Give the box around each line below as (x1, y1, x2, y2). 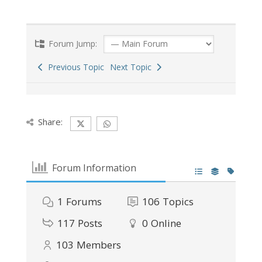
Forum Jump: (46, 38, 97, 50)
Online (150, 216, 181, 230)
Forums (65, 195, 102, 209)
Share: (37, 116, 63, 128)
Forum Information (52, 161, 137, 174)
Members (76, 238, 121, 252)
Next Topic (109, 61, 156, 73)
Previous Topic (43, 61, 104, 73)
